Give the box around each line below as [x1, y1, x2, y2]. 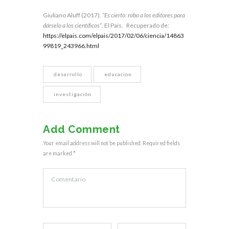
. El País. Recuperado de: [102, 21, 175, 30]
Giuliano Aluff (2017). [43, 11, 102, 19]
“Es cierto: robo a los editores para [102, 11, 185, 19]
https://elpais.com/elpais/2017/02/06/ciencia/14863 [43, 32, 184, 40]
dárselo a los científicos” [43, 21, 102, 30]
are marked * [43, 150, 76, 156]
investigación [53, 90, 91, 97]
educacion [104, 71, 132, 77]
